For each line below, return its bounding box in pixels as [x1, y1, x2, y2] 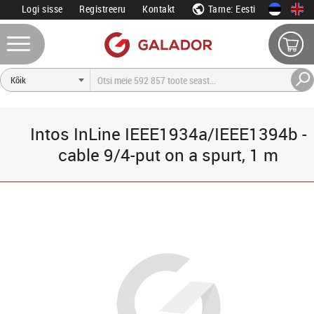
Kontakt [142, 2, 175, 15]
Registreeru [79, 2, 126, 15]
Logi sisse [21, 2, 63, 15]
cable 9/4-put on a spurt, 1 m [58, 144, 278, 166]
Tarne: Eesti [205, 2, 256, 15]
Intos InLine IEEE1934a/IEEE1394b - [29, 123, 307, 145]
